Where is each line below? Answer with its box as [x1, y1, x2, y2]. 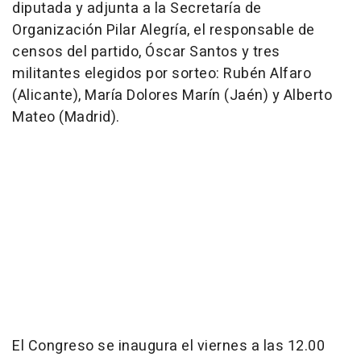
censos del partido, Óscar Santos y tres [12, 41, 280, 63]
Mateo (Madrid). [12, 106, 120, 128]
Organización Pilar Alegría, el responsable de [12, 19, 315, 41]
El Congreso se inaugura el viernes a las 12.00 [12, 335, 325, 357]
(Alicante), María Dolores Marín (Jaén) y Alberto [12, 85, 332, 106]
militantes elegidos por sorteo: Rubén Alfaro [12, 63, 311, 85]
